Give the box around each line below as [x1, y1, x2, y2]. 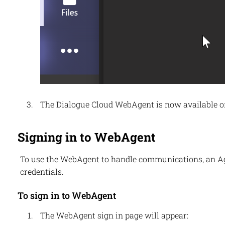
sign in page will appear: [95, 210, 188, 221]
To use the [20, 154, 60, 165]
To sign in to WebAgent [17, 189, 116, 202]
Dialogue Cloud [56, 99, 113, 110]
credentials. [20, 166, 64, 177]
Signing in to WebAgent [17, 129, 156, 146]
